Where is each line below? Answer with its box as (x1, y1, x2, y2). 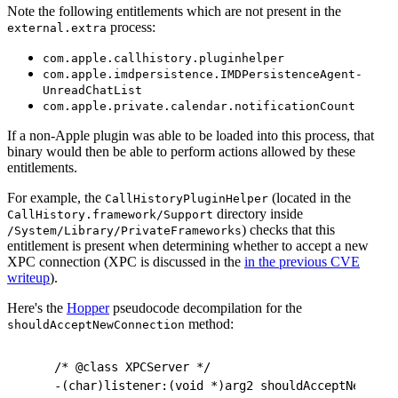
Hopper (67, 299, 109, 315)
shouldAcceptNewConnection (7, 317, 185, 331)
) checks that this (242, 221, 335, 237)
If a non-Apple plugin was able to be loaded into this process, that (7, 127, 374, 143)
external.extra (7, 20, 107, 35)
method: (185, 315, 234, 331)
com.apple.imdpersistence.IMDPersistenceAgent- (43, 67, 362, 81)
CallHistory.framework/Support (7, 207, 213, 221)
